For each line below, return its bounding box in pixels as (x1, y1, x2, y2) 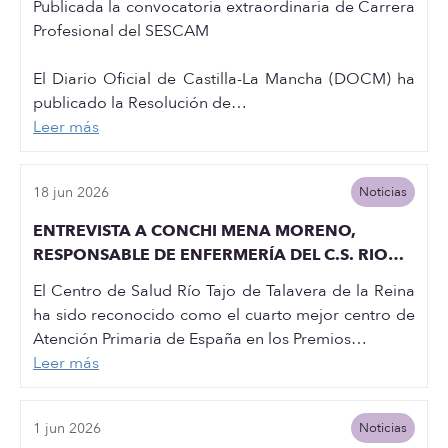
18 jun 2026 (33, 182, 109, 202)
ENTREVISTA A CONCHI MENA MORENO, (33, 220, 356, 242)
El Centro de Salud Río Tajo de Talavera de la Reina (33, 280, 415, 302)
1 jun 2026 (33, 418, 101, 438)
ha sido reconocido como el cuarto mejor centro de (33, 304, 415, 326)
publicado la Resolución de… (33, 92, 247, 114)
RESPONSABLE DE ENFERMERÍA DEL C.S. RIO (33, 244, 388, 266)
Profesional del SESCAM (33, 20, 209, 42)
